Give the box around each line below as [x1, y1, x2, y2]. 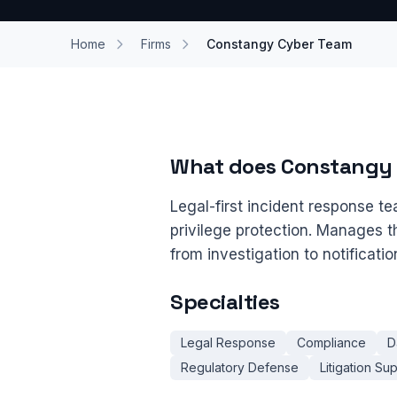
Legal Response [181, 335, 276, 350]
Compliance [297, 335, 366, 350]
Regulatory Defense [181, 360, 299, 375]
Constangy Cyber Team [206, 36, 352, 51]
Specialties [170, 288, 280, 315]
